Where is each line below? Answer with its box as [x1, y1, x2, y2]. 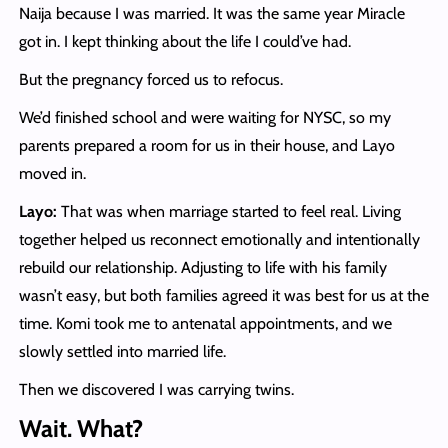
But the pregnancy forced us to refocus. [18, 70, 283, 90]
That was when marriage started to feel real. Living [56, 202, 401, 222]
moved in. [18, 164, 86, 184]
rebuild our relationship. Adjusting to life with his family [18, 258, 387, 278]
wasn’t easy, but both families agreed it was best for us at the [18, 286, 429, 306]
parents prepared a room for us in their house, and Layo [18, 136, 395, 156]
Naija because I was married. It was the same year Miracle [18, 4, 405, 24]
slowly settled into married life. [18, 342, 226, 362]
